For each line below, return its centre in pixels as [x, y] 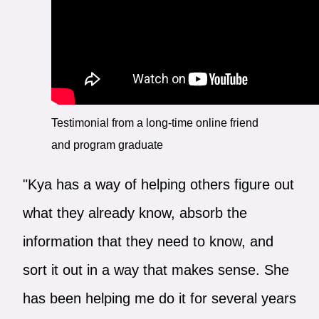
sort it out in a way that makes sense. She [156, 270]
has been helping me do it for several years [159, 298]
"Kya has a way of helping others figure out [158, 184]
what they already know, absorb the [135, 213]
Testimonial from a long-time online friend [155, 122]
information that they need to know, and [148, 241]
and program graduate [107, 145]
